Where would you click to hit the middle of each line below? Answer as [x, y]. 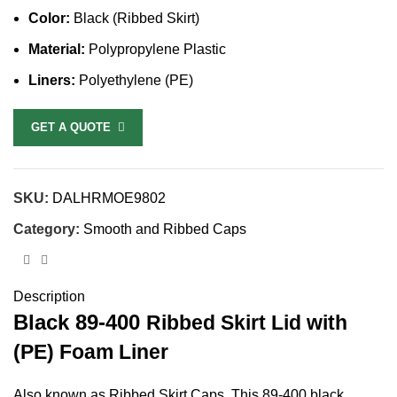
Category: [47, 229]
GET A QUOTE [74, 127]
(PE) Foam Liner [91, 351]
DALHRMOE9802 [109, 198]
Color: [51, 18]
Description [49, 296]
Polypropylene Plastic [156, 49]
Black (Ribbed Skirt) [136, 18]
